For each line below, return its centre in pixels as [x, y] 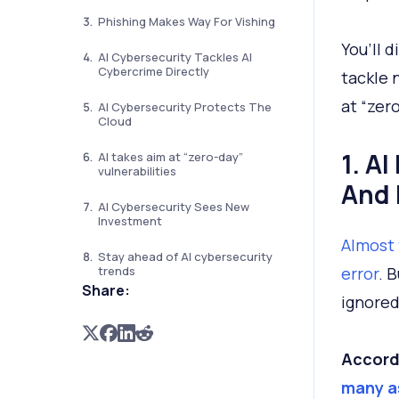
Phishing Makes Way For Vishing [186, 21]
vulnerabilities [137, 171]
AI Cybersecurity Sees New [173, 207]
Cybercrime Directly [153, 71]
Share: [106, 290]
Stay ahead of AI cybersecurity [185, 256]
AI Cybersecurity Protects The [184, 107]
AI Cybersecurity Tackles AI [175, 57]
